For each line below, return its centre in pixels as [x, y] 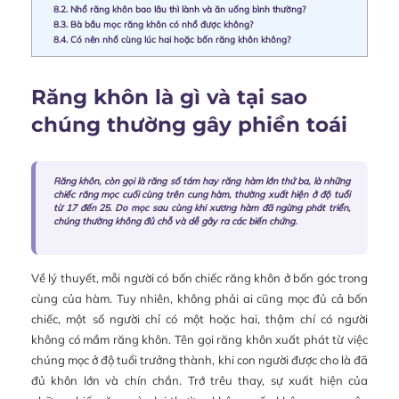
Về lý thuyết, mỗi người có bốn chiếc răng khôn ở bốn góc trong [199, 278]
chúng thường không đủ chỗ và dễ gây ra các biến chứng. [175, 222]
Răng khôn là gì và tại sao [169, 98]
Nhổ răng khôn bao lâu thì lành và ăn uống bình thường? [187, 8]
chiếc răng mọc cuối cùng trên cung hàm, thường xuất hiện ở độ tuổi [202, 195]
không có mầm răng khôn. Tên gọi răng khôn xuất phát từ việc [199, 340]
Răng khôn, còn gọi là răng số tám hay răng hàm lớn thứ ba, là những [202, 182]
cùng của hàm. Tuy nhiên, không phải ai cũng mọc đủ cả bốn [199, 299]
